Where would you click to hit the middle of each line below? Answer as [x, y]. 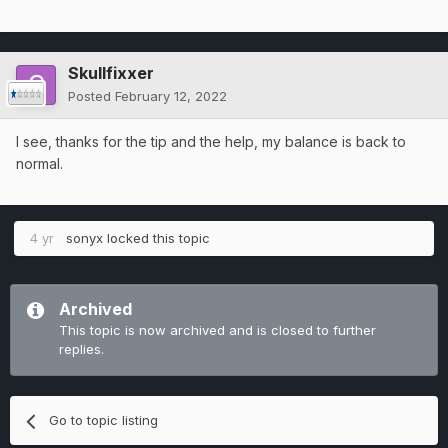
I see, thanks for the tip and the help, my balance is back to [211, 142]
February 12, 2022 [171, 96]
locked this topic [156, 238]
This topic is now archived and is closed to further [217, 330]
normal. [39, 164]
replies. [81, 349]
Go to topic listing [104, 420]
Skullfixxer [111, 73]
